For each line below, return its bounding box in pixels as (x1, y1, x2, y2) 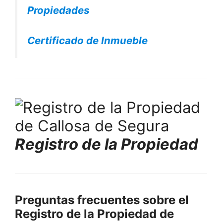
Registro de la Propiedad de (15, 206, 174, 221)
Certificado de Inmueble (27, 34, 148, 47)
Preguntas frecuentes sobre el (15, 192, 189, 207)
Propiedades (27, 4, 89, 17)
